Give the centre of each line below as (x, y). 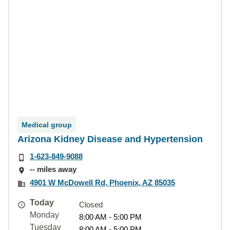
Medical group (47, 125)
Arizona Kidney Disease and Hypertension (110, 139)
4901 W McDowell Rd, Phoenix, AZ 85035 (102, 182)
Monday (44, 215)
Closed (91, 204)
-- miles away (53, 169)
